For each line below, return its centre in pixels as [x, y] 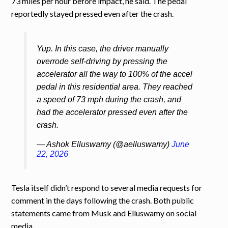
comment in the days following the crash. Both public [103, 201]
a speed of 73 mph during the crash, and [109, 100]
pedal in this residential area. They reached [114, 87]
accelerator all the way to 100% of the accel [114, 74]
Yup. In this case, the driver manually [102, 49]
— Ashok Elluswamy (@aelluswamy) [104, 144]
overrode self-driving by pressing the [102, 62]
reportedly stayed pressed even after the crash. [93, 14]
